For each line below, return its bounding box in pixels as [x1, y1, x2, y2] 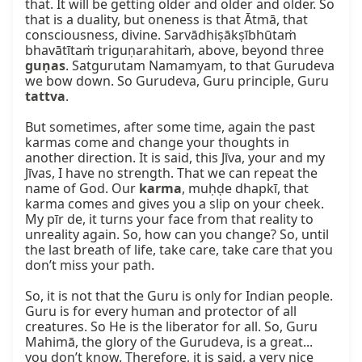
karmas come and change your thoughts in [25, 133, 289, 152]
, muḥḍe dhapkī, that [182, 179, 309, 198]
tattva [25, 87, 65, 106]
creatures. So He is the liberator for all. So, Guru [25, 318, 318, 336]
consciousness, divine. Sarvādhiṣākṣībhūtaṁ [25, 26, 297, 44]
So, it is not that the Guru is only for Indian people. [25, 287, 333, 305]
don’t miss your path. [25, 256, 154, 275]
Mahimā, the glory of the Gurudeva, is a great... [25, 333, 313, 351]
